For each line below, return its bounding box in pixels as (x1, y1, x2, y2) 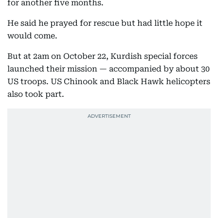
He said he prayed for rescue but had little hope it (7, 18, 202, 28)
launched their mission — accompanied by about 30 (7, 64, 210, 73)
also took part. (7, 90, 64, 99)
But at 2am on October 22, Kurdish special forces (7, 52, 198, 61)
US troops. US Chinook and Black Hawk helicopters (7, 77, 210, 86)
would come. (7, 31, 57, 40)
